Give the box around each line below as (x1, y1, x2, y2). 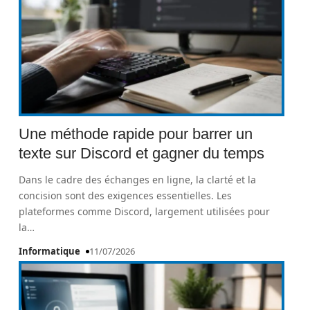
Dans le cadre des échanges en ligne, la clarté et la (19, 173, 257, 186)
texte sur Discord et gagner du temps (19, 145, 265, 162)
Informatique (19, 245, 81, 257)
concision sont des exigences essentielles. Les (19, 189, 232, 202)
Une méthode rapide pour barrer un (19, 125, 253, 143)
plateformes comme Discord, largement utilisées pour (19, 205, 271, 218)
